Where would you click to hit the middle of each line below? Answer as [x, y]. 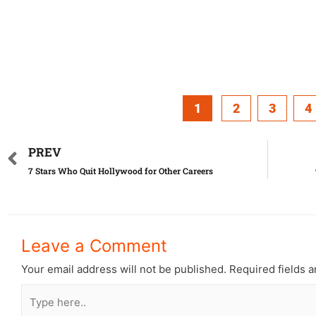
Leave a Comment [94, 246]
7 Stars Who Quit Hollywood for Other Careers [121, 171]
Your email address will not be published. [124, 269]
